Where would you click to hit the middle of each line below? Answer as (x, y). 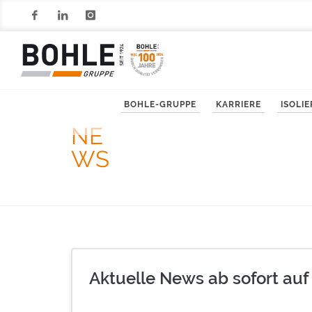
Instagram (97, 46)
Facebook (40, 46)
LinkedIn (66, 46)
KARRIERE (239, 104)
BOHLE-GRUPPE (160, 104)
